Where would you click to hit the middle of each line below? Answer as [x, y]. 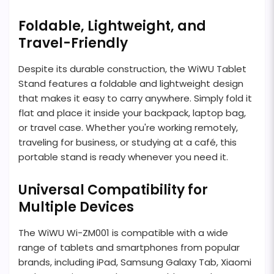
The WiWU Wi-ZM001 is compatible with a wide [123, 232]
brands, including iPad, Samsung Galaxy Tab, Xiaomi [135, 262]
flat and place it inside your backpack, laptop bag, [132, 113]
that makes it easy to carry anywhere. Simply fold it [135, 98]
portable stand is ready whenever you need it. [123, 157]
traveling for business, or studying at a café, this [128, 142]
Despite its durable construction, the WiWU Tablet [132, 68]
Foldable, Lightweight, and [112, 26]
